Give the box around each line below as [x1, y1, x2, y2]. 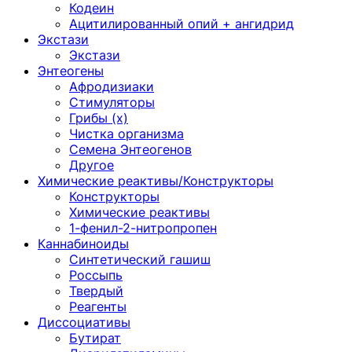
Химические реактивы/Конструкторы [38, 173, 273, 189]
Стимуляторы [69, 94, 155, 110]
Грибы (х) [69, 110, 128, 126]
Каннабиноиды [38, 236, 129, 251]
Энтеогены [38, 63, 104, 79]
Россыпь [69, 267, 123, 283]
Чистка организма [69, 126, 184, 141]
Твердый [69, 283, 123, 299]
